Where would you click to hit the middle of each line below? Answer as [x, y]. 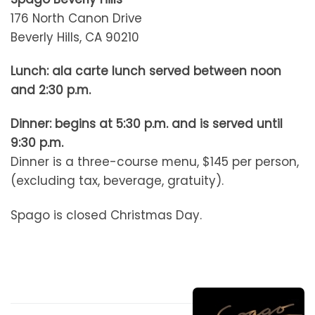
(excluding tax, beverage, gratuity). [117, 181]
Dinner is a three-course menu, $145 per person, [155, 162]
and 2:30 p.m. [51, 90]
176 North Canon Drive [76, 19]
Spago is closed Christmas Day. [106, 215]
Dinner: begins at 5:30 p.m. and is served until [147, 124]
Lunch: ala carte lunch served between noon [146, 71]
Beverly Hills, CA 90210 [75, 38]
